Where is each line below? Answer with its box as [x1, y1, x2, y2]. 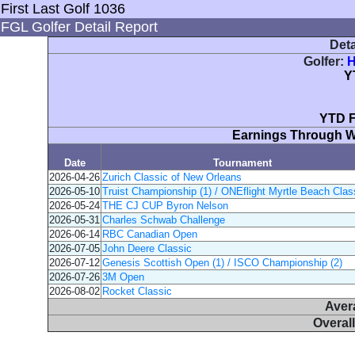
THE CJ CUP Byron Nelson [102, 200, 228, 212]
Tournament [212, 157, 272, 169]
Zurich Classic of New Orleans [102, 171, 242, 183]
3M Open [102, 271, 144, 283]
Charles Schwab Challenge [102, 214, 225, 226]
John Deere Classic [102, 242, 192, 254]
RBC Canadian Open [102, 228, 197, 240]
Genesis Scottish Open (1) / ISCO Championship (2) [102, 257, 342, 269]
